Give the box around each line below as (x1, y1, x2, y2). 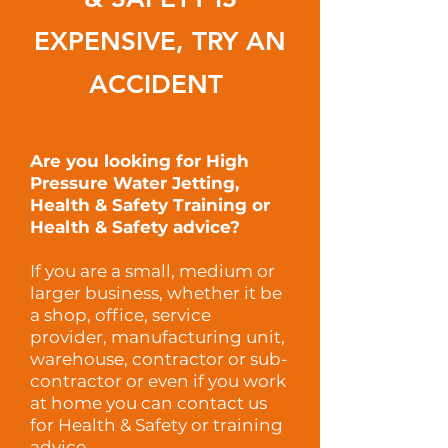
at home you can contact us (30, 393, 267, 413)
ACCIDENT (89, 69, 223, 100)
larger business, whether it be (30, 283, 282, 303)
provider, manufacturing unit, (30, 327, 285, 347)
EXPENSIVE (34, 26, 176, 57)
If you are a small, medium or (30, 261, 275, 281)
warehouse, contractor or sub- (30, 349, 288, 369)
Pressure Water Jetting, (30, 173, 239, 193)
